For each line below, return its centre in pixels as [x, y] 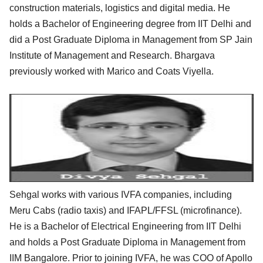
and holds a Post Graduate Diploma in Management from [127, 242]
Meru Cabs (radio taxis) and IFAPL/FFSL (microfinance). [126, 210]
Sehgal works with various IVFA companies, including [121, 194]
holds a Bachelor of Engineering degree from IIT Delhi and [130, 23]
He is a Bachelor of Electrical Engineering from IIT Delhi [125, 226]
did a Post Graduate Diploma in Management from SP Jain [131, 39]
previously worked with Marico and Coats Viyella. [112, 71]
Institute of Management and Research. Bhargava [112, 55]
